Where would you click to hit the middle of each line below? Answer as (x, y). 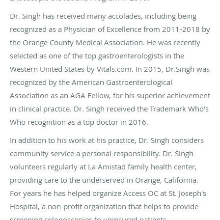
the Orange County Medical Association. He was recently (105, 42)
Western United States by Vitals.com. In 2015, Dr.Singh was (110, 69)
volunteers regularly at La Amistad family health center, (103, 166)
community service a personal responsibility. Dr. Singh (102, 153)
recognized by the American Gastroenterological (91, 82)
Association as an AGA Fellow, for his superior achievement (110, 95)
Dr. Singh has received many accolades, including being (103, 15)
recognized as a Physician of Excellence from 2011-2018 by (110, 29)
